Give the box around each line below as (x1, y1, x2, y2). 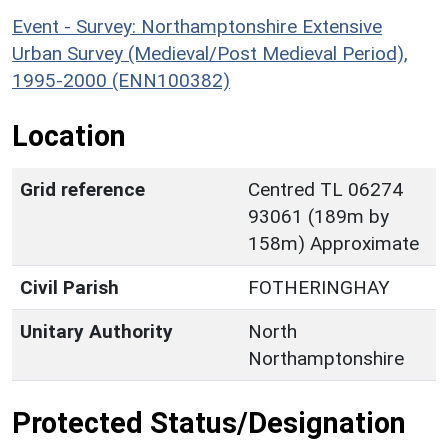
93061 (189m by (248, 204, 389, 228)
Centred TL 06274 (248, 177, 403, 201)
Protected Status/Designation (12, 405, 406, 440)
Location (12, 118, 126, 153)
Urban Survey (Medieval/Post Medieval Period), (12, 41, 408, 65)
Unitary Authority (20, 319, 173, 343)
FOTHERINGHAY (248, 275, 390, 299)
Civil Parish (20, 275, 119, 299)
